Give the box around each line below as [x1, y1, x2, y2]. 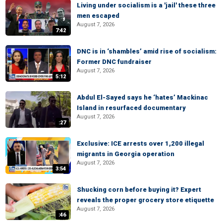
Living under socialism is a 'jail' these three [77, 1, 216, 9]
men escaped [77, 12, 119, 19]
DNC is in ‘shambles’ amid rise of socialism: [77, 48, 217, 55]
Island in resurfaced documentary [77, 104, 186, 111]
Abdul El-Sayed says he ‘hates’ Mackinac [77, 94, 208, 101]
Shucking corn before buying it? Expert [77, 186, 201, 193]
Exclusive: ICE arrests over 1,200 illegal [77, 140, 204, 147]
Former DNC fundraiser [77, 58, 152, 65]
